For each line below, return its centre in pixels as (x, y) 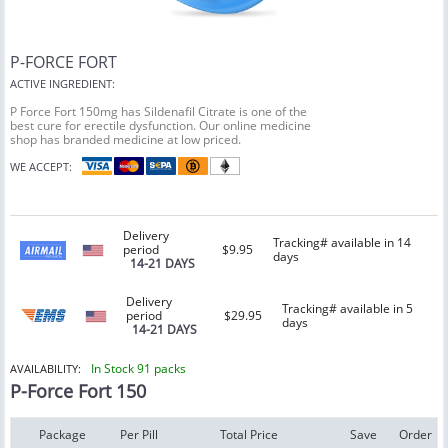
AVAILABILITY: (45, 369)
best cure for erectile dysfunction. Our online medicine (160, 126)
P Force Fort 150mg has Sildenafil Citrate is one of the (158, 112)
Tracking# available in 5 (347, 309)
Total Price (248, 435)
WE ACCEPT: (41, 166)
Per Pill (138, 435)
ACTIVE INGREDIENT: (62, 84)
